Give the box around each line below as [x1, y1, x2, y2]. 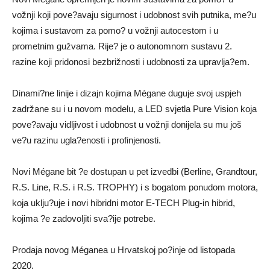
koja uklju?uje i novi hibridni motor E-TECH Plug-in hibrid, [12, 197, 235, 208]
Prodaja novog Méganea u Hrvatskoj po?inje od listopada [12, 244, 235, 255]
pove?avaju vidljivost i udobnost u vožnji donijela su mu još [12, 119, 242, 130]
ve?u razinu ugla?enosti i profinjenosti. [12, 134, 161, 145]
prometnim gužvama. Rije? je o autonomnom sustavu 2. [12, 40, 232, 51]
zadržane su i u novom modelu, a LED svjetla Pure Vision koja [12, 103, 257, 114]
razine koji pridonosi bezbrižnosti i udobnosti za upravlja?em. [12, 56, 250, 67]
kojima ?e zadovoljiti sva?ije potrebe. [12, 213, 155, 224]
